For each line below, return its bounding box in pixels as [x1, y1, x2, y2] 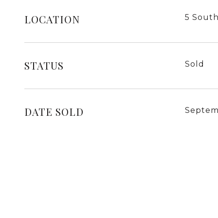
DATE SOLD [24, 105, 84, 118]
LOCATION [24, 12, 80, 26]
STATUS [24, 58, 64, 72]
